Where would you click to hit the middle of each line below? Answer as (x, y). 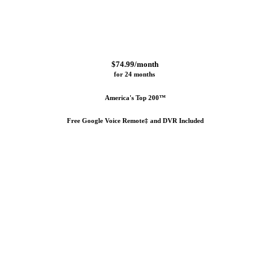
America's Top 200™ (135, 97)
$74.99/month (135, 64)
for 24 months (135, 74)
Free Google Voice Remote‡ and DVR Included (135, 120)
